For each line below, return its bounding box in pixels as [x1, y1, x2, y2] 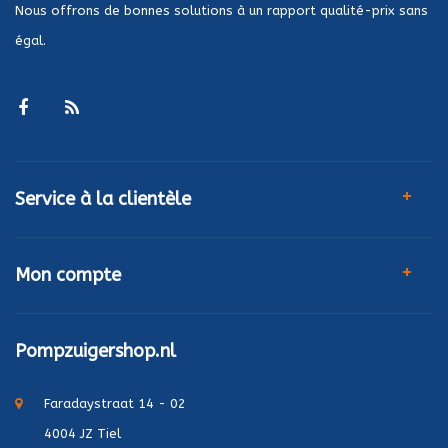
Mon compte [15, 264, 121, 287]
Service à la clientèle [15, 188, 191, 211]
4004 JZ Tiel [44, 426, 121, 442]
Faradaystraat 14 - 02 [44, 396, 186, 412]
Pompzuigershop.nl [15, 340, 176, 363]
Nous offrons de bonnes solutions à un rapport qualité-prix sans [15, 3, 428, 19]
